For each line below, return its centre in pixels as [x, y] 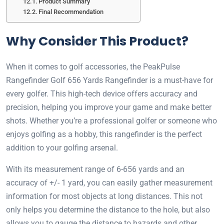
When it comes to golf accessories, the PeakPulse [93, 67]
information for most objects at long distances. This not [104, 196]
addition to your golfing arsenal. [62, 148]
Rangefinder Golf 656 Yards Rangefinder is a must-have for [109, 80]
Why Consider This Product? [97, 41]
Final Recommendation [71, 12]
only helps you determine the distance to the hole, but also [108, 210]
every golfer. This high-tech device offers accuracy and [102, 94]
